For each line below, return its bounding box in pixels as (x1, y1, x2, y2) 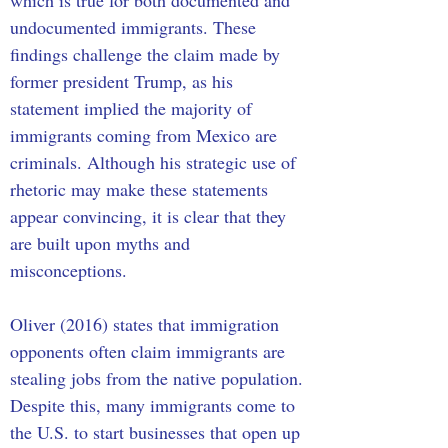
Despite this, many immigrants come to (10, 393, 300, 417)
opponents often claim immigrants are (10, 339, 290, 363)
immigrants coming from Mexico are (10, 123, 282, 147)
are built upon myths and (10, 231, 195, 255)
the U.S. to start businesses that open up (10, 420, 305, 444)
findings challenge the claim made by (10, 42, 285, 66)
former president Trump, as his (10, 69, 238, 93)
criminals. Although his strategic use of (10, 150, 301, 174)
